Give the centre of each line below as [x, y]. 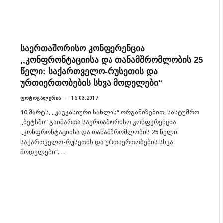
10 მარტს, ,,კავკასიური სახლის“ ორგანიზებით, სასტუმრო [110, 112]
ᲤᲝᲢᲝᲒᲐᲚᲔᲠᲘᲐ [41, 98]
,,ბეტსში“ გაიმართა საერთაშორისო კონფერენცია [98, 122]
